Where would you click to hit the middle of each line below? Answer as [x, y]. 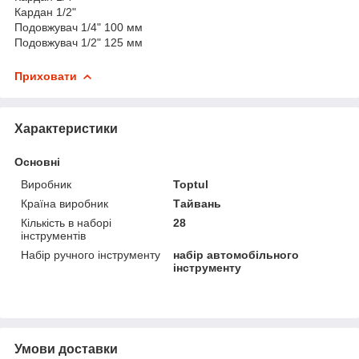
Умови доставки [66, 349]
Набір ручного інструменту [91, 254]
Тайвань [198, 203]
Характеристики [66, 128]
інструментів [53, 235]
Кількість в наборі [66, 222]
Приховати [46, 76]
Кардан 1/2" [45, 12]
